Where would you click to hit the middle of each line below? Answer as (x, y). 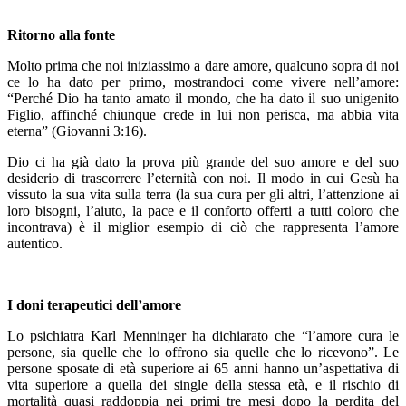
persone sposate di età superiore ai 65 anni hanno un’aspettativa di (203, 368)
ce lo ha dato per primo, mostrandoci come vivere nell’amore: (203, 82)
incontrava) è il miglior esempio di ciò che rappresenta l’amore (203, 227)
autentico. (35, 243)
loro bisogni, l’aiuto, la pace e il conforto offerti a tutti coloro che (203, 210)
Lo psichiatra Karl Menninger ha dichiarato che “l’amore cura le (203, 335)
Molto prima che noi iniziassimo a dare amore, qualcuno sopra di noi (203, 65)
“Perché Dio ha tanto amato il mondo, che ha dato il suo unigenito (203, 98)
